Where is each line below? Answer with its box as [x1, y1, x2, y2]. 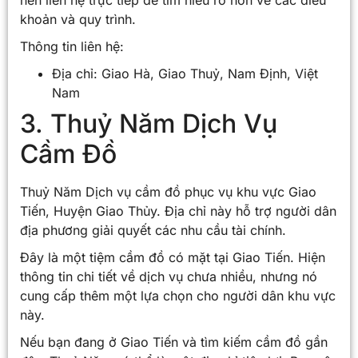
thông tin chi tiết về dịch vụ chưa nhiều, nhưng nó [20, 268, 317, 284]
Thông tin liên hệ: [20, 38, 124, 54]
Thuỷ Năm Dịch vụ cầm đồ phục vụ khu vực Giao [20, 183, 316, 200]
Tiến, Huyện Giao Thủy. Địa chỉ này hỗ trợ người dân [20, 202, 336, 219]
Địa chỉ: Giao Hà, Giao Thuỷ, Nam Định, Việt [52, 65, 318, 82]
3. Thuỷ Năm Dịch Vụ [20, 107, 277, 139]
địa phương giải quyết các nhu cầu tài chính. [20, 221, 286, 238]
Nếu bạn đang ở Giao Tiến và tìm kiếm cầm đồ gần [20, 333, 328, 350]
